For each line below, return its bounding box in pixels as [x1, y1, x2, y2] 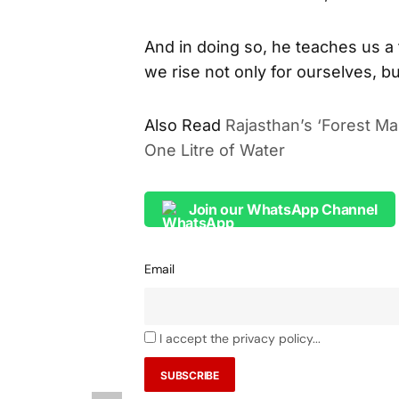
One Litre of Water [144, 141, 285, 159]
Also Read [144, 116, 221, 134]
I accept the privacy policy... [159, 330, 321, 346]
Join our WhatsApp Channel [189, 199, 378, 218]
